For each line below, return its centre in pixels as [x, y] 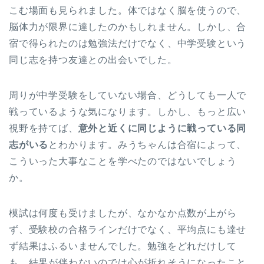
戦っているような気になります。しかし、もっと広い [128, 112]
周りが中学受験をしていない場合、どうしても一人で [128, 95]
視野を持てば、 [44, 128]
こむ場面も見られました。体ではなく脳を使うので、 [128, 11]
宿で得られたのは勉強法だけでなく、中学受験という [128, 44]
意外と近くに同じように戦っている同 [162, 128]
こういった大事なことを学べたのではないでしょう [123, 161]
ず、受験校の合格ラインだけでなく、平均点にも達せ [128, 230]
